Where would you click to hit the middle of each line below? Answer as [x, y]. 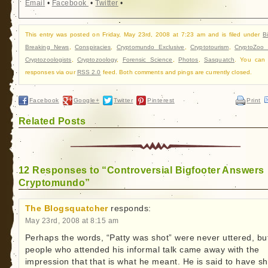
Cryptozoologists [48, 60]
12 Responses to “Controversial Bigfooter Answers [141, 170]
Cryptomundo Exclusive [150, 47]
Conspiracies [93, 47]
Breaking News [47, 47]
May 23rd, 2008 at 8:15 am [72, 221]
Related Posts [52, 121]
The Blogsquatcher [66, 209]
